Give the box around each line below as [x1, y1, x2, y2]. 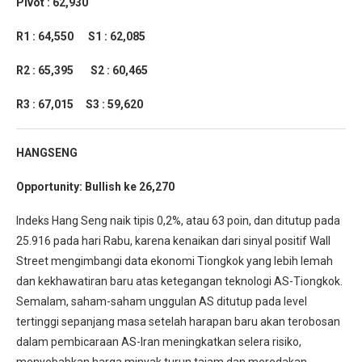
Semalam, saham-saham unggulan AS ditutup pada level [16, 294, 307, 308]
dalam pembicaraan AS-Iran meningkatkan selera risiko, [16, 335, 301, 348]
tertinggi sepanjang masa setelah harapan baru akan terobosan [16, 314, 340, 328]
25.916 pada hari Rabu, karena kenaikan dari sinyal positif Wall [16, 234, 330, 247]
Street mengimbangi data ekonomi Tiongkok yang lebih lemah [16, 254, 333, 267]
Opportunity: [16, 179, 85, 193]
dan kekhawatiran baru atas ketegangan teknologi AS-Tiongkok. [16, 274, 343, 288]
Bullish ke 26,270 [85, 179, 175, 193]
